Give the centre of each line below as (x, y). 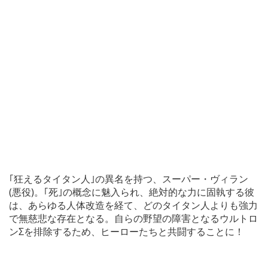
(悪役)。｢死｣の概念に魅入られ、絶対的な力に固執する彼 (132, 192)
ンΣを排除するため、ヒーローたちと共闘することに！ (127, 231)
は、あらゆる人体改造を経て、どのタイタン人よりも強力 (133, 205)
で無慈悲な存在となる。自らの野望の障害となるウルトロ (133, 218)
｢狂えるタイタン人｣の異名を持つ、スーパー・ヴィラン (129, 179)
